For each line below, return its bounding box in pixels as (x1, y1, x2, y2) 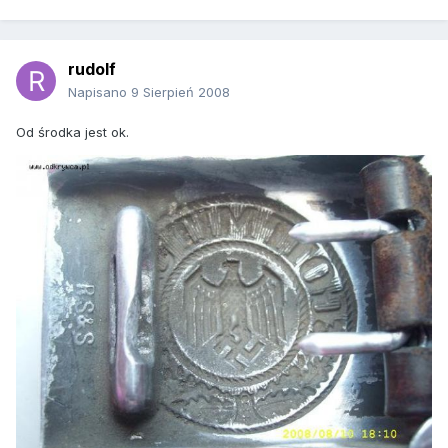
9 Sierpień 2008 (131, 84, 230, 101)
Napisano (68, 84, 131, 101)
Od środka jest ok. (16, 124, 129, 141)
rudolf (68, 59, 116, 80)
